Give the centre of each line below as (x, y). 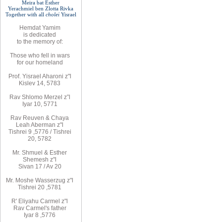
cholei (52, 14)
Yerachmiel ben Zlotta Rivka (41, 8)
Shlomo (32, 97)
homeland (49, 62)
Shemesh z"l (40, 160)
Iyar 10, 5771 (40, 104)
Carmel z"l (54, 201)
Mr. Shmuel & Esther (40, 153)
